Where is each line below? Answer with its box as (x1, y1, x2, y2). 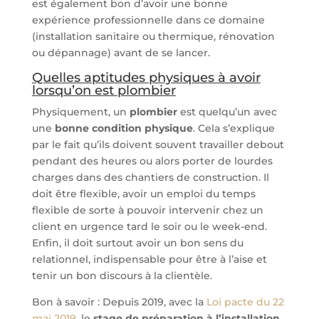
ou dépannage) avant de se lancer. (31, 46, 210, 59)
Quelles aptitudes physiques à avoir (31, 70, 261, 85)
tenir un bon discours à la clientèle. (31, 269, 212, 282)
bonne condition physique (54, 122, 193, 135)
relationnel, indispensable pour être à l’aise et (31, 253, 267, 266)
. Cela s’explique (192, 122, 275, 135)
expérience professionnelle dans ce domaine (31, 14, 265, 26)
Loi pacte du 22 (206, 296, 284, 308)
